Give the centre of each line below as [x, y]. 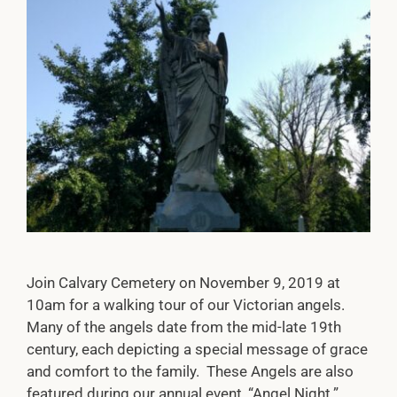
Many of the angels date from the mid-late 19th [183, 327]
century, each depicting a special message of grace [197, 350]
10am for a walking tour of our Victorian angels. [187, 305]
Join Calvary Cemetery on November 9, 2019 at [183, 283]
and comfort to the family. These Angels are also [190, 372]
